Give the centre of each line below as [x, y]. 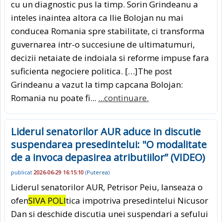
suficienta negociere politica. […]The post [91, 71]
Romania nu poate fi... [55, 98]
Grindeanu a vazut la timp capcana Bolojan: [97, 84]
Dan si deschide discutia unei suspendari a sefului [110, 214]
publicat [22, 172]
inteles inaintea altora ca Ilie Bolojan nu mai [97, 17]
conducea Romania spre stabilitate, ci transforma [108, 31]
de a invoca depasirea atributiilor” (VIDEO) [108, 157]
